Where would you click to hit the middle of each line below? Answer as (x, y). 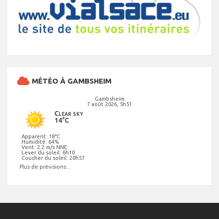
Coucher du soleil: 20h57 (53, 158)
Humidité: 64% (40, 142)
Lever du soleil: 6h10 (48, 153)
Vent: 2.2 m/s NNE (44, 147)
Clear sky (69, 114)
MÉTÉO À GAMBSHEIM (72, 81)
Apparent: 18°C (41, 137)
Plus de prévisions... (45, 167)
